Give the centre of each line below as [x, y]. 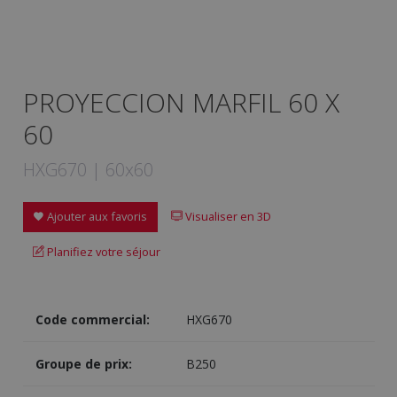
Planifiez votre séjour [102, 251]
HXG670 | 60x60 [88, 170]
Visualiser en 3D [227, 217]
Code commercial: [92, 320]
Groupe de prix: [83, 364]
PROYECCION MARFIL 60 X [181, 102]
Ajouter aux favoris [96, 217]
